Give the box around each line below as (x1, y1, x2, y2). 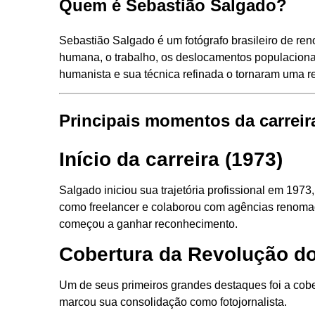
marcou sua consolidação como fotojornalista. (59, 296, 287, 309)
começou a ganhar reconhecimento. (59, 217, 238, 230)
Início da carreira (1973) (59, 148, 283, 170)
